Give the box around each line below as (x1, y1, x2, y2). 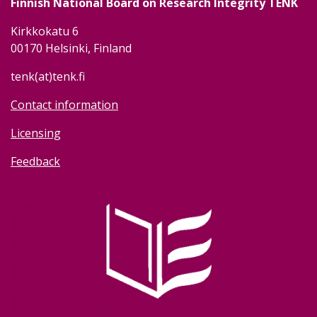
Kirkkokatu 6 (11, 23, 79, 39)
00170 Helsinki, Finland (11, 40, 132, 56)
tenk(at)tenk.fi (11, 68, 85, 84)
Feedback (11, 153, 60, 169)
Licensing (11, 125, 61, 141)
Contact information (11, 96, 118, 113)
